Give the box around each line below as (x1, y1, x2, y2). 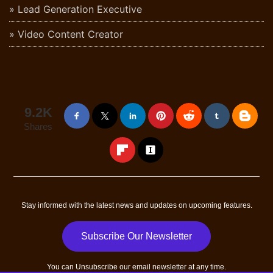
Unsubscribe (76, 262, 118, 271)
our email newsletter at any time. (118, 262, 226, 271)
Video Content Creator (18, 27, 123, 40)
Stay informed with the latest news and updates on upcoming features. (21, 200, 252, 210)
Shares (24, 121, 53, 132)
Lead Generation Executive (18, 2, 142, 15)
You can (47, 262, 76, 271)
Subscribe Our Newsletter (81, 230, 192, 241)
